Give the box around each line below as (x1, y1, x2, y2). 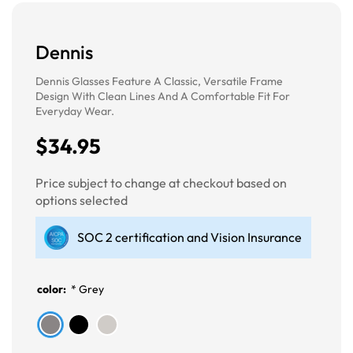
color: (37, 281, 69, 296)
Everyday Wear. (35, 103, 114, 118)
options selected (35, 191, 128, 208)
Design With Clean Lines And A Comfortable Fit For (35, 88, 290, 103)
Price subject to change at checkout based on (35, 174, 287, 191)
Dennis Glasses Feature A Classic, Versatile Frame (35, 73, 283, 88)
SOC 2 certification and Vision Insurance (77, 229, 302, 245)
